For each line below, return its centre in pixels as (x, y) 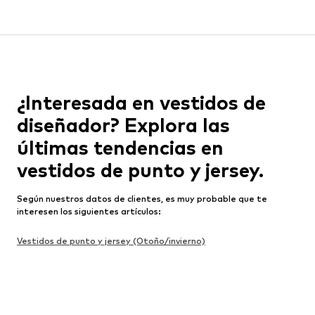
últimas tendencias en (120, 147)
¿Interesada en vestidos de (141, 102)
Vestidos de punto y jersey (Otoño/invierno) (111, 240)
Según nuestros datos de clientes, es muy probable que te (142, 198)
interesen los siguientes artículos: (89, 211)
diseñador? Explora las (123, 125)
